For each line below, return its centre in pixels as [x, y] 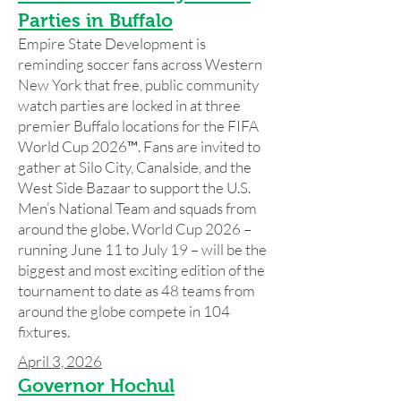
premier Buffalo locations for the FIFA [138, 126]
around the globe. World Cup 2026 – [135, 229]
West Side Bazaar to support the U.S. [134, 188]
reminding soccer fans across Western [140, 64]
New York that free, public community [138, 85]
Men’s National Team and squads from [137, 208]
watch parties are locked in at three [129, 105]
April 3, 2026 [60, 361]
